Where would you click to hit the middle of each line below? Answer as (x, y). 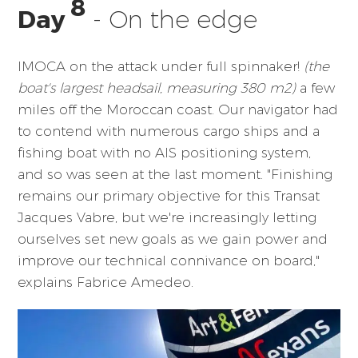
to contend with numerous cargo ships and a (169, 131)
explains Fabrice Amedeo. (106, 282)
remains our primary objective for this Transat (169, 196)
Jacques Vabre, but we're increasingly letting (167, 218)
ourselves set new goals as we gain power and (173, 239)
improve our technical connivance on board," (169, 261)
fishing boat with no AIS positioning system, (165, 153)
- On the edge (172, 20)
